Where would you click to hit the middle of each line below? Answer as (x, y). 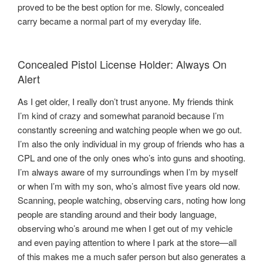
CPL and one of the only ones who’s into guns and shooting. (131, 157)
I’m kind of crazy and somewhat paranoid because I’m (121, 115)
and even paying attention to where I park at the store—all (127, 242)
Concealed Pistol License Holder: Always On (122, 64)
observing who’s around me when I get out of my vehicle (125, 228)
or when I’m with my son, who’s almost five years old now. (129, 186)
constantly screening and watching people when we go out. (130, 129)
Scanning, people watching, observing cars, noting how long (131, 200)
